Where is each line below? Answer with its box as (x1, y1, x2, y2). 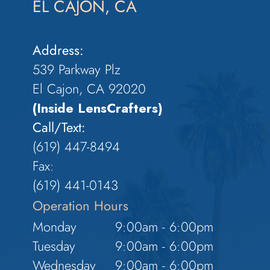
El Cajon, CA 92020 (33, 80, 146, 99)
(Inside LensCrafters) (33, 99, 163, 118)
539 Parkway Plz (33, 60, 121, 80)
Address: (33, 41, 84, 60)
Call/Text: (33, 118, 86, 137)
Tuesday (33, 237, 76, 256)
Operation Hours (33, 196, 129, 216)
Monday (33, 218, 77, 237)
